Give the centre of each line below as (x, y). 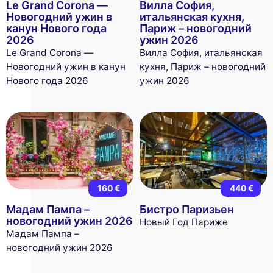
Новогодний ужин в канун (66, 67)
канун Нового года (56, 29)
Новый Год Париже (183, 222)
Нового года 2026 (47, 81)
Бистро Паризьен (186, 210)
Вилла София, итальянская (201, 53)
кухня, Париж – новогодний (202, 67)
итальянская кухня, (192, 17)
